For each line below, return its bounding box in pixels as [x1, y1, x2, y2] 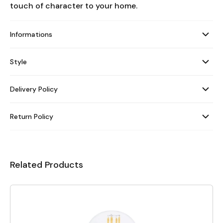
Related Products [10, 158, 83, 171]
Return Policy [10, 111, 53, 121]
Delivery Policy [10, 84, 58, 94]
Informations [10, 29, 52, 39]
